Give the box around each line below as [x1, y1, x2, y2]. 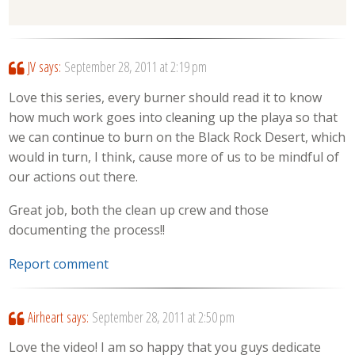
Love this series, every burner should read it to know [9, 88, 323, 106]
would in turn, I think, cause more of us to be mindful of [9, 147, 340, 166]
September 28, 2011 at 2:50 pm [91, 307, 235, 326]
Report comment [9, 254, 109, 273]
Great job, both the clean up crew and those [9, 201, 269, 219]
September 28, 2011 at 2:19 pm [63, 57, 207, 77]
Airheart [27, 307, 63, 326]
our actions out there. [9, 167, 139, 185]
